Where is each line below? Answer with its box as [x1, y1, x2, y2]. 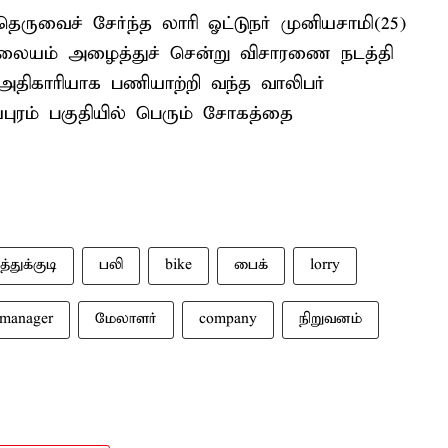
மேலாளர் [95, 310, 157, 328]
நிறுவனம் [299, 310, 362, 328]
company [199, 310, 257, 328]
